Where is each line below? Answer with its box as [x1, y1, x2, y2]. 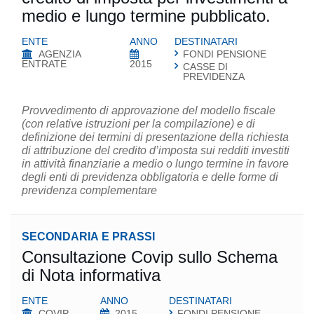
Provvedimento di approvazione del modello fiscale [22, 104, 275, 116]
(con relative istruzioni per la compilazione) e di [22, 118, 255, 130]
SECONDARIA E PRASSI [22, 231, 155, 243]
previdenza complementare [22, 184, 157, 196]
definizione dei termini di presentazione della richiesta [22, 131, 289, 143]
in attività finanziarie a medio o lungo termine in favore [22, 158, 289, 170]
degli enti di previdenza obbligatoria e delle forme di [22, 171, 278, 183]
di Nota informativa [22, 266, 161, 285]
